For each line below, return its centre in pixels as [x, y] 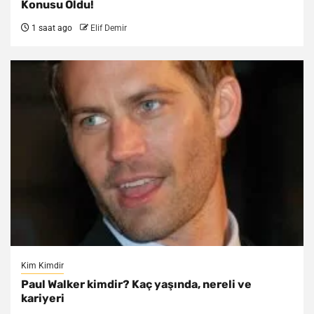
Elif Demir [109, 28]
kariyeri [43, 299]
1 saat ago [51, 28]
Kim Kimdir [42, 266]
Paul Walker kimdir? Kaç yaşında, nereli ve [136, 285]
